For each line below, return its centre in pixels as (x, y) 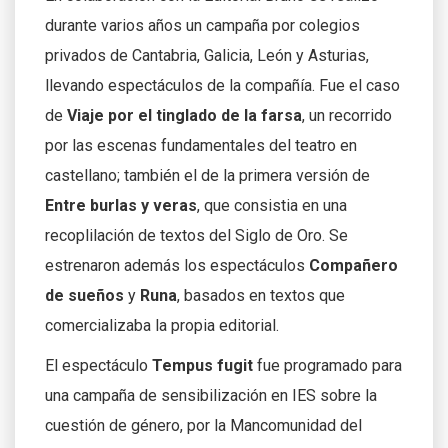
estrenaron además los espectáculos (177, 265)
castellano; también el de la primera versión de (207, 175)
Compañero (353, 265)
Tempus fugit (202, 365)
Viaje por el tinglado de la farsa (184, 115)
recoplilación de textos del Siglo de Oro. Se (196, 235)
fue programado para (327, 365)
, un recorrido (347, 115)
